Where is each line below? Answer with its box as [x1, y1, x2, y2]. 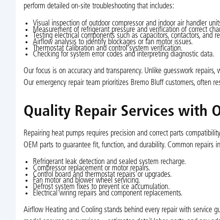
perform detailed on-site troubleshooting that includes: [23, 2, 174, 11]
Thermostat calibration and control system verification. [32, 44, 183, 53]
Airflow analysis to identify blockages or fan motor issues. [32, 38, 193, 46]
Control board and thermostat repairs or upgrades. [32, 170, 172, 179]
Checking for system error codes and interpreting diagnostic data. [32, 51, 215, 59]
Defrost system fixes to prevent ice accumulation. [32, 183, 170, 192]
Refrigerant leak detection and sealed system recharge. [32, 158, 186, 166]
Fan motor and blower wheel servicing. [32, 177, 140, 185]
